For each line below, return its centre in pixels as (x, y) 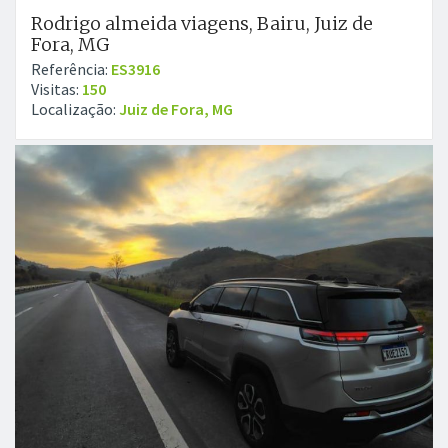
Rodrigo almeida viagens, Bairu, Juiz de (202, 23)
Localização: (75, 109)
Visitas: (56, 89)
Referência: (71, 69)
